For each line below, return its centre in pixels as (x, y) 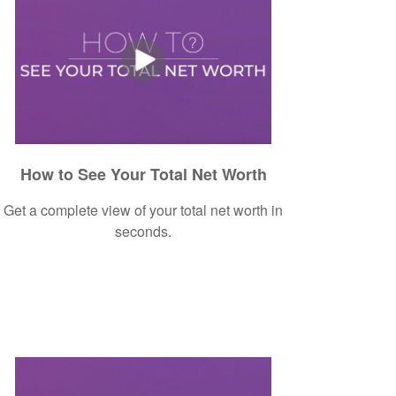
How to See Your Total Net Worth (143, 174)
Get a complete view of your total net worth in (144, 209)
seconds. (144, 231)
